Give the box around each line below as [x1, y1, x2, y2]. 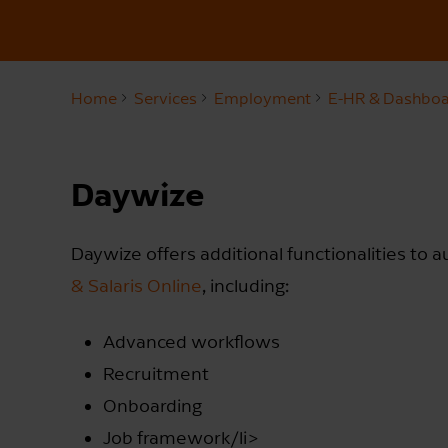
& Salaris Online [71, 274, 202, 296]
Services [134, 89, 197, 108]
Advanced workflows [103, 330, 280, 352]
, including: [202, 274, 289, 296]
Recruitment [103, 362, 209, 384]
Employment [214, 89, 311, 108]
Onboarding [103, 394, 202, 416]
